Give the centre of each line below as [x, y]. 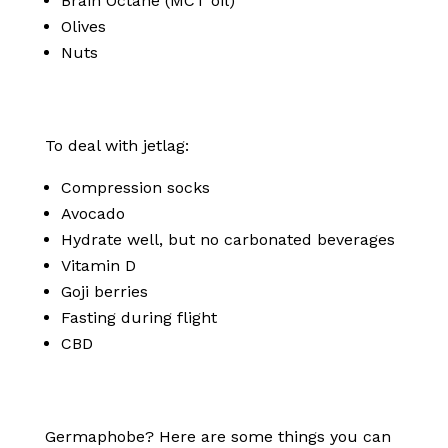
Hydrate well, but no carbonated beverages [227, 239]
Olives [83, 26]
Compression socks [135, 187]
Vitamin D [98, 265]
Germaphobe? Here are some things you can [217, 436]
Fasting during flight [138, 317]
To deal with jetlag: [116, 145]
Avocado [92, 213]
